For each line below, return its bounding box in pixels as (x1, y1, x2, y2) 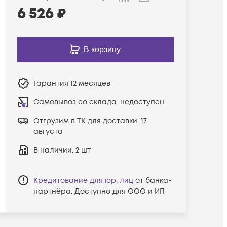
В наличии (33, 145, 72, 155)
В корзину (84, 45, 121, 54)
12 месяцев (70, 78, 110, 88)
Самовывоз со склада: (33, 97, 120, 107)
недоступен (120, 97, 164, 107)
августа (33, 126, 63, 136)
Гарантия (33, 78, 70, 88)
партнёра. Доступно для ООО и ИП (33, 186, 165, 196)
